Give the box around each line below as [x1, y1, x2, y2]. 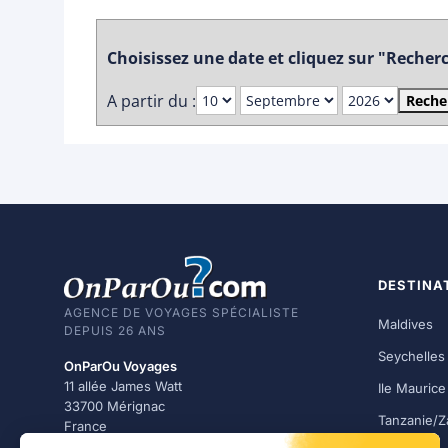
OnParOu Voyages [64, 358, 177, 375]
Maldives [377, 315, 433, 332]
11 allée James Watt [64, 378, 182, 395]
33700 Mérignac [64, 398, 165, 415]
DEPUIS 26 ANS [64, 323, 166, 339]
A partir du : [107, 89, 196, 112]
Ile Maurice [377, 379, 446, 396]
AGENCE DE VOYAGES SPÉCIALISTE [64, 305, 299, 321]
